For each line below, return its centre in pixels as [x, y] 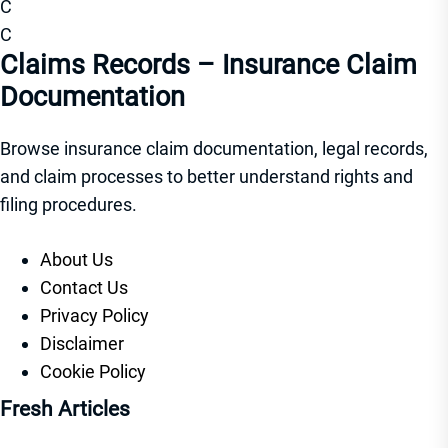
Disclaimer [82, 344]
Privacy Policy [94, 316]
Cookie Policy [93, 372]
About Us [76, 260]
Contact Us [84, 288]
